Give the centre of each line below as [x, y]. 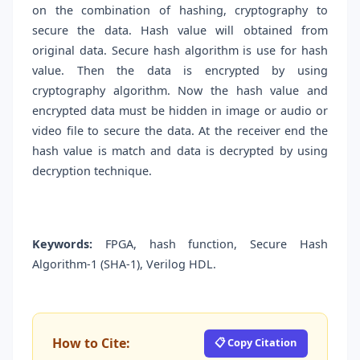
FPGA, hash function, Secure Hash [210, 244]
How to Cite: [91, 344]
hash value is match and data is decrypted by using [180, 151]
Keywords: [62, 244]
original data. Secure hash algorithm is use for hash [180, 51]
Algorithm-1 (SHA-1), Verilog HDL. [124, 264]
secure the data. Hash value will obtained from [180, 31]
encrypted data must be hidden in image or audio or [180, 111]
